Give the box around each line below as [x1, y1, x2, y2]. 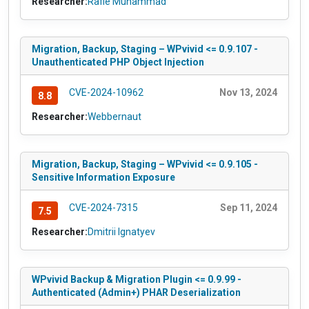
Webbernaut [88, 111, 141, 123]
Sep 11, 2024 [220, 202, 277, 214]
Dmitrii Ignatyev [88, 226, 155, 237]
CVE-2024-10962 [68, 87, 143, 99]
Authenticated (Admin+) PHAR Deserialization [32, 286, 241, 298]
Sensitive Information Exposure [32, 172, 175, 183]
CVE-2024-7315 [68, 202, 138, 214]
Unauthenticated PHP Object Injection [32, 57, 204, 68]
